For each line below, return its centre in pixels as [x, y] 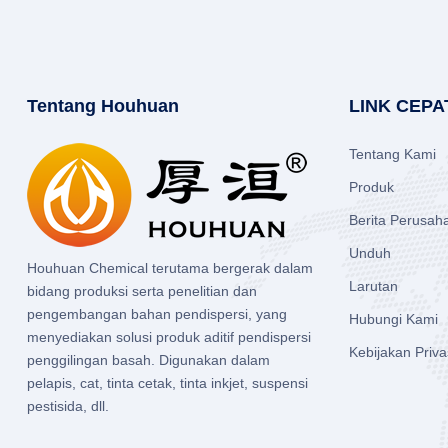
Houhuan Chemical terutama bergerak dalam [169, 268]
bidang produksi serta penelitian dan [141, 291]
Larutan [374, 286]
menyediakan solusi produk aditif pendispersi [168, 337]
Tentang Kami [393, 154]
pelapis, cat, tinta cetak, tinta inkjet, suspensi [167, 383]
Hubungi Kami [394, 319]
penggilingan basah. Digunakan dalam [148, 360]
